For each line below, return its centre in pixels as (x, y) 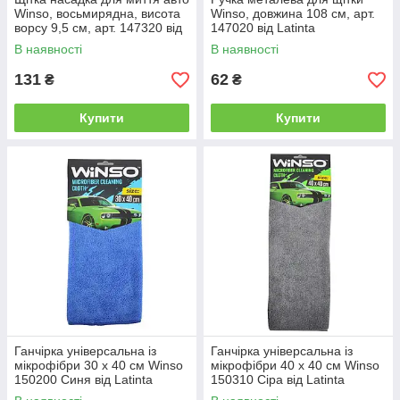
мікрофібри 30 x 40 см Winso (99, 365)
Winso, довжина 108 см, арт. (293, 13)
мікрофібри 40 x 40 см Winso (295, 365)
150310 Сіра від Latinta (278, 379)
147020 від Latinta (263, 28)
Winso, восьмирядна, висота (97, 13)
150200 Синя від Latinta (83, 379)
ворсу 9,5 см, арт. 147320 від (98, 28)
